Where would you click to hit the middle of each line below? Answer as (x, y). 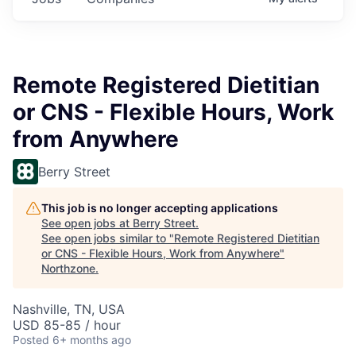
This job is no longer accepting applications (160, 207)
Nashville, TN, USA (69, 309)
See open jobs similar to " (108, 238)
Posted (31, 339)
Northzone (68, 268)
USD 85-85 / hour (67, 325)
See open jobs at (87, 222)
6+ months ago (92, 339)
